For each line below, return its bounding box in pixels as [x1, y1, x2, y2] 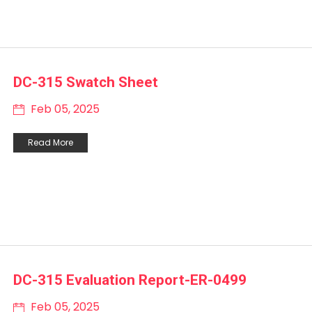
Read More [28, 136, 73, 148]
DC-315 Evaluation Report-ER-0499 [13, 272, 247, 289]
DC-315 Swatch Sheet [13, 73, 158, 91]
